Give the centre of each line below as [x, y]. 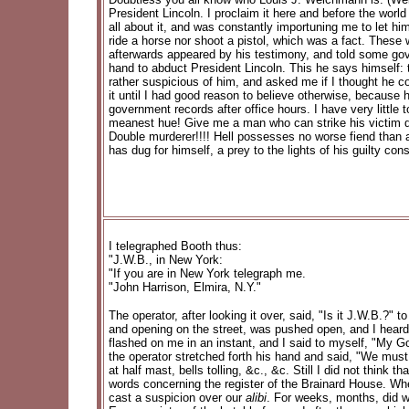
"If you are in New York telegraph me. [207, 273]
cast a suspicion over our [177, 398]
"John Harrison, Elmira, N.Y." [185, 287]
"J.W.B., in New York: [166, 260]
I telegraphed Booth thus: [175, 246]
